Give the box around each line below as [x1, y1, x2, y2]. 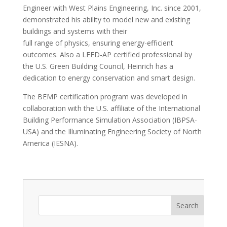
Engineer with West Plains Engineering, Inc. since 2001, [22, 3, 201, 13]
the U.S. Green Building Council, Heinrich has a [22, 61, 173, 71]
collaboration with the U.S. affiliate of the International [22, 103, 200, 113]
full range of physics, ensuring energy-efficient [22, 38, 173, 48]
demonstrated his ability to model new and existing [22, 15, 190, 24]
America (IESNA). [22, 138, 78, 148]
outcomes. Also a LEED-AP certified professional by [22, 50, 192, 59]
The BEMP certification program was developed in [22, 92, 187, 101]
